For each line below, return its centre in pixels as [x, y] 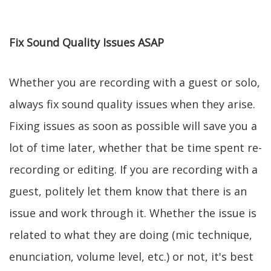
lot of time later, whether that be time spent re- [135, 148]
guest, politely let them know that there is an [128, 191]
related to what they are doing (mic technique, [131, 235]
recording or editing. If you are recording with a [133, 169]
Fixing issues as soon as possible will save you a [133, 126]
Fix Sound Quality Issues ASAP [87, 42]
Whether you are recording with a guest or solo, [135, 82]
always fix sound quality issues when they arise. [132, 104]
